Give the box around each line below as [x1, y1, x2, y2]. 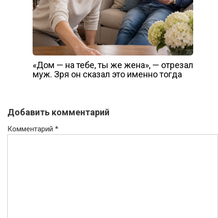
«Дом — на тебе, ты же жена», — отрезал [32, 60, 193, 71]
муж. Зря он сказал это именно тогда [32, 69, 182, 80]
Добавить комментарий [7, 107, 109, 118]
